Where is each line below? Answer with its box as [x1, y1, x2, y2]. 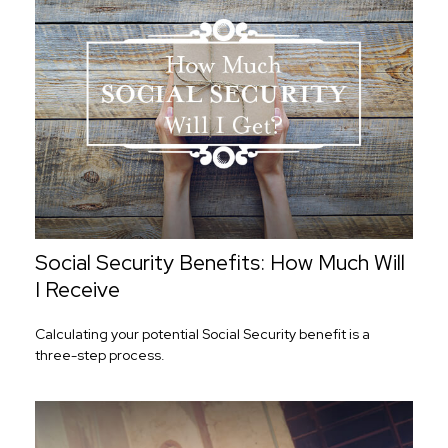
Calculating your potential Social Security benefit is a [35, 324, 370, 343]
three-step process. [35, 345, 165, 364]
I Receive [35, 275, 120, 303]
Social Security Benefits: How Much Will [35, 248, 405, 276]
